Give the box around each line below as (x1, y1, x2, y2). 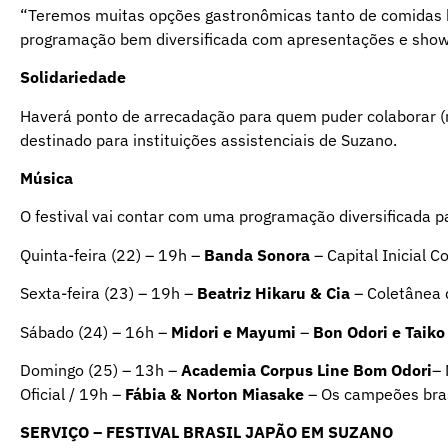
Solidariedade (20, 67, 126, 88)
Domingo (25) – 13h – (20, 360, 181, 381)
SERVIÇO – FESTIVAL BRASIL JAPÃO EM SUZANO (20, 422, 393, 443)
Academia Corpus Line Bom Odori (181, 360, 432, 381)
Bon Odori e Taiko (313, 321, 445, 342)
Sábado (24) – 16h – (20, 321, 171, 342)
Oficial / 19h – (20, 384, 125, 405)
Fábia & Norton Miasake (125, 384, 304, 405)
